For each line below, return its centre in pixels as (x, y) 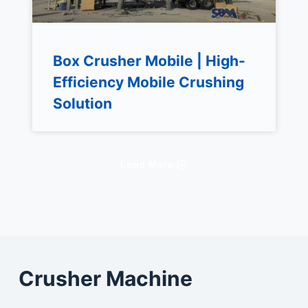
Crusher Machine (105, 278)
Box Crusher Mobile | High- (149, 61)
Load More (147, 165)
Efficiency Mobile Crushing (148, 82)
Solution (82, 104)
